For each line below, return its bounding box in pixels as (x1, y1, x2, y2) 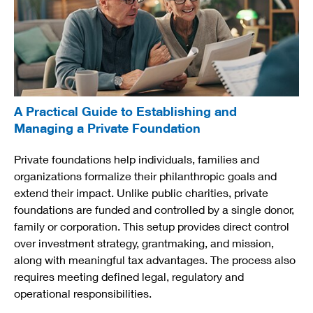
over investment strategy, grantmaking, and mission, (14, 236, 274, 250)
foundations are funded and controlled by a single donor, (14, 203, 294, 217)
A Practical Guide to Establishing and (14, 103, 237, 119)
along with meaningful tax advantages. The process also (14, 253, 296, 267)
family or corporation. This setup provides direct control (14, 219, 289, 233)
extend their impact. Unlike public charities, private (14, 186, 268, 200)
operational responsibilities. (14, 286, 152, 300)
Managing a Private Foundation (14, 120, 201, 136)
